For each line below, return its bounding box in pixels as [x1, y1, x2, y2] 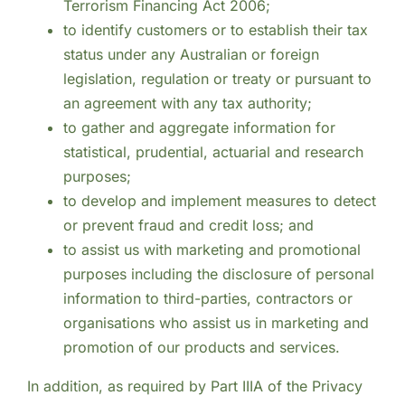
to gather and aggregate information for [62, 118, 335, 137]
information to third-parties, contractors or [62, 289, 353, 308]
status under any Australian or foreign [62, 45, 319, 64]
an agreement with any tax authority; [62, 94, 312, 113]
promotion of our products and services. [62, 338, 340, 357]
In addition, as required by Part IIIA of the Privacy [26, 377, 363, 396]
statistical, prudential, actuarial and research [62, 143, 363, 162]
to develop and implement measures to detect [62, 192, 376, 211]
